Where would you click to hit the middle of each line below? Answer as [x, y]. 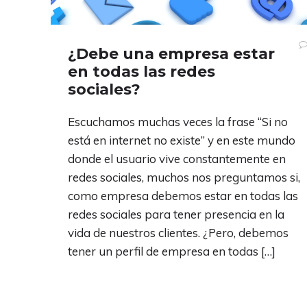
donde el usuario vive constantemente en [177, 159]
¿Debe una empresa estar [171, 54]
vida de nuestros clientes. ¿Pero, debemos [178, 233]
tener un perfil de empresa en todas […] [172, 251]
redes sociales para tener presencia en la [176, 214]
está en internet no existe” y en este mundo [182, 140]
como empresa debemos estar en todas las [183, 196]
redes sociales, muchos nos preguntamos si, [184, 177]
